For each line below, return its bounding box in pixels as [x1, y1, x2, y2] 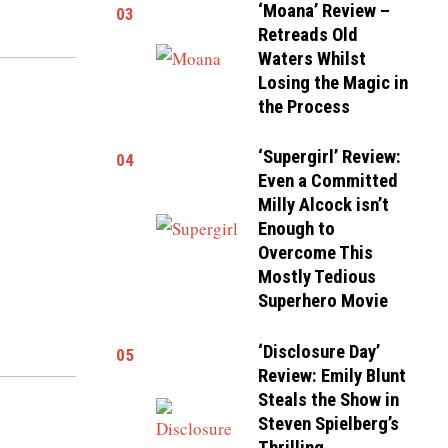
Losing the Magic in [258, 71, 409, 94]
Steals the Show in [258, 388, 400, 411]
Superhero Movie [258, 290, 389, 313]
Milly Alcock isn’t [258, 194, 390, 217]
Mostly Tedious [258, 266, 377, 289]
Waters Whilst [258, 47, 367, 70]
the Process [258, 95, 351, 118]
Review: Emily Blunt [258, 364, 407, 387]
